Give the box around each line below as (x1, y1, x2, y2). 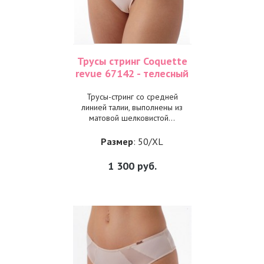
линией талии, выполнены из (81, 102, 183, 113)
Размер (101, 136, 133, 147)
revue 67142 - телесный (75, 67, 189, 80)
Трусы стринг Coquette (77, 54, 187, 68)
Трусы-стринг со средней (86, 91, 178, 102)
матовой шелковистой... (89, 113, 175, 123)
